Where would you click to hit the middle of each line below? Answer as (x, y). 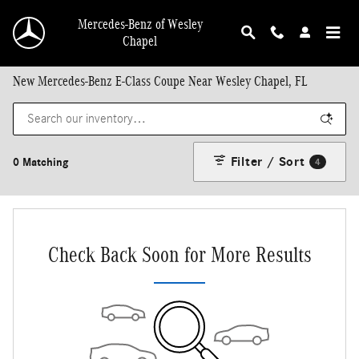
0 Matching (40, 162)
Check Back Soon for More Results (179, 254)
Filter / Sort (268, 161)
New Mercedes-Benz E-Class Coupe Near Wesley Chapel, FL (160, 81)
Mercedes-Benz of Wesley (140, 24)
